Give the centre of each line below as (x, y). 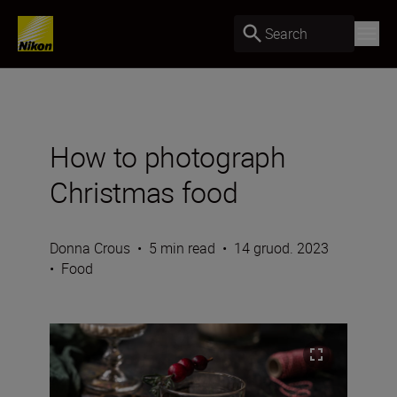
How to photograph (168, 156)
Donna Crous (90, 248)
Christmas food (144, 192)
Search (286, 33)
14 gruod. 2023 (281, 248)
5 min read (182, 248)
